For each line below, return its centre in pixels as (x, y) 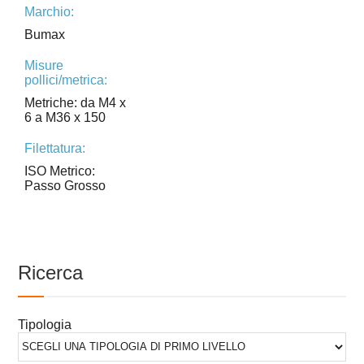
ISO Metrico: (60, 171)
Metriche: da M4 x (76, 102)
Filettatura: (55, 148)
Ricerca (51, 272)
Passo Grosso (65, 185)
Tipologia (45, 324)
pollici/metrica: (66, 80)
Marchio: (50, 11)
